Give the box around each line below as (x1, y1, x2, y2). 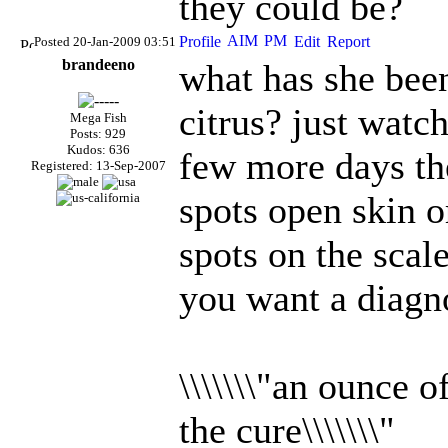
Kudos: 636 (66, 142, 130, 157)
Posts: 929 (70, 126, 126, 141)
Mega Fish (69, 110, 127, 125)
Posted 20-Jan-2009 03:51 (34, 34, 176, 49)
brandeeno (61, 56, 135, 73)
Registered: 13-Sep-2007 (30, 158, 166, 173)
